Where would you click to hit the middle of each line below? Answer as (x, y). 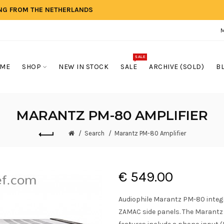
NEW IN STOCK (83, 67)
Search (94, 133)
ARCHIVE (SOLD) (176, 67)
